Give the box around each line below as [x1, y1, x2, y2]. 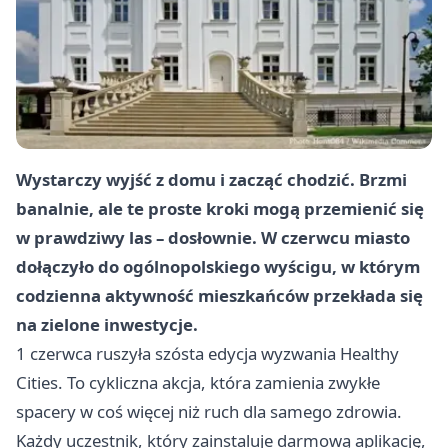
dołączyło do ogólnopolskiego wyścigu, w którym [16, 254, 420, 278]
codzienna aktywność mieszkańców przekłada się [16, 283, 423, 307]
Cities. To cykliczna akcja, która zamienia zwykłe [16, 370, 380, 394]
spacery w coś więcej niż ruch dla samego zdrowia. [16, 399, 402, 423]
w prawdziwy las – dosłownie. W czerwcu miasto [16, 225, 410, 249]
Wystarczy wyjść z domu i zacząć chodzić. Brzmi [16, 167, 407, 191]
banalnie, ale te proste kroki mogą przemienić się [16, 196, 424, 220]
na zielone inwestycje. [16, 312, 198, 336]
